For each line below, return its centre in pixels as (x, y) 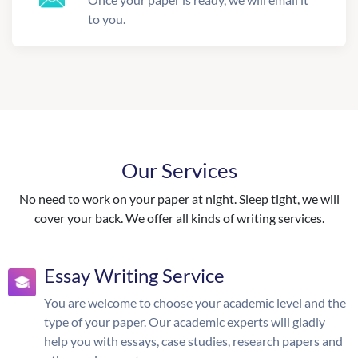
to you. (107, 19)
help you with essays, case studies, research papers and (193, 341)
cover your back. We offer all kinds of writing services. (179, 218)
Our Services (179, 170)
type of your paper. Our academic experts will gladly (185, 322)
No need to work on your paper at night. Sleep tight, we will (179, 199)
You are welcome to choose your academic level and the (195, 302)
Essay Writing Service (134, 275)
